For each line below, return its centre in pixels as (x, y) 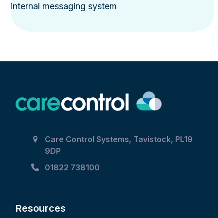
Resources (41, 209)
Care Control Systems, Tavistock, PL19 (119, 139)
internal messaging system (64, 6)
